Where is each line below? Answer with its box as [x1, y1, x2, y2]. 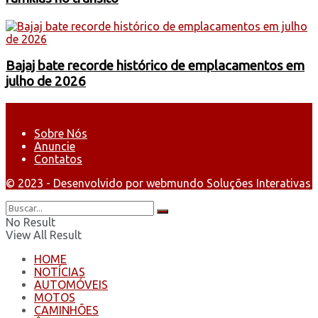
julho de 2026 [6, 74, 86, 89]
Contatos [34, 153, 82, 166]
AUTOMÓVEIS [34, 278, 108, 292]
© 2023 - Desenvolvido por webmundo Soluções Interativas [6, 177, 311, 190]
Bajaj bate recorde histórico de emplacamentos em [6, 58, 305, 74]
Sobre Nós [34, 127, 87, 141]
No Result [6, 216, 55, 229]
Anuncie [34, 140, 75, 153]
